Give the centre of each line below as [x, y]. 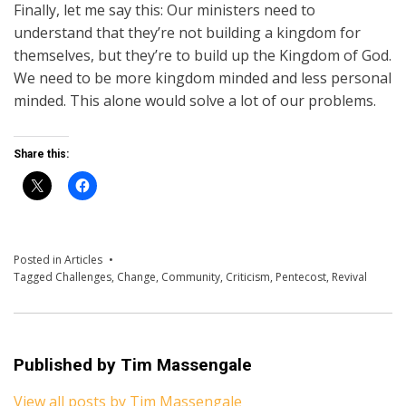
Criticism [248, 276]
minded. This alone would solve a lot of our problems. [195, 100]
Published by [67, 364]
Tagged [34, 276]
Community [191, 276]
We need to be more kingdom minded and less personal [203, 77]
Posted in [39, 259]
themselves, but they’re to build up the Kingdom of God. [203, 55]
